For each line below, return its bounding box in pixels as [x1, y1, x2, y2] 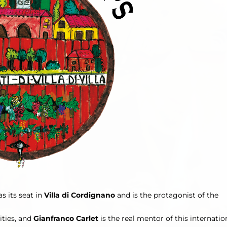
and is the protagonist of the [115, 190, 218, 200]
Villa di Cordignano [44, 190, 115, 200]
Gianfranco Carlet [33, 213, 98, 223]
